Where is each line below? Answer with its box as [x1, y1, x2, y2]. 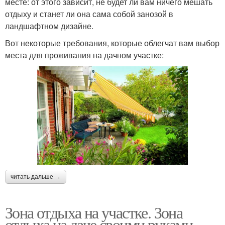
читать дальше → [11, 173, 61, 180]
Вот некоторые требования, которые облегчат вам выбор [5, 37, 219, 49]
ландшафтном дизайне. [5, 20, 93, 32]
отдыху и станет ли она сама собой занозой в [5, 8, 173, 20]
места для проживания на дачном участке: [5, 49, 164, 61]
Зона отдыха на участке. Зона [5, 201, 183, 223]
